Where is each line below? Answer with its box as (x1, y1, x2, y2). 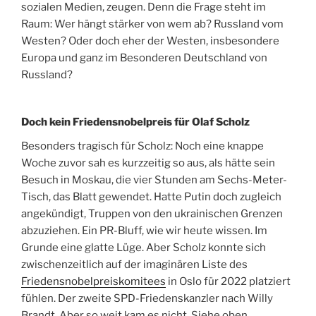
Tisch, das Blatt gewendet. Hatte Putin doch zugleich (21, 190, 281, 203)
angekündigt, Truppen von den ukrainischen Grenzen (21, 207, 283, 220)
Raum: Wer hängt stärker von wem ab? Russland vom (21, 17, 284, 30)
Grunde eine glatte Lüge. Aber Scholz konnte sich (21, 241, 266, 254)
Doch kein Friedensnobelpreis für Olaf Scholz (21, 115, 250, 128)
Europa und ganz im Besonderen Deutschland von (21, 51, 267, 64)
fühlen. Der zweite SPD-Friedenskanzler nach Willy (21, 291, 273, 305)
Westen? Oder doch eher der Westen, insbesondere (21, 34, 279, 47)
